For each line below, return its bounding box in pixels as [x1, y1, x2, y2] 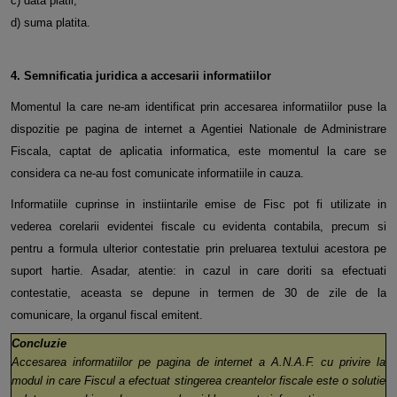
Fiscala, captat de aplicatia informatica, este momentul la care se [11, 144, 386, 159]
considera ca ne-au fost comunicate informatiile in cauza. [11, 167, 304, 181]
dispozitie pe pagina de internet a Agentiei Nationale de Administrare [11, 122, 386, 136]
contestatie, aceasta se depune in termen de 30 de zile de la [11, 286, 386, 300]
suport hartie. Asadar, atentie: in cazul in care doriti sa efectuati [11, 264, 386, 278]
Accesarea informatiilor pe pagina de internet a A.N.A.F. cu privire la [12, 355, 385, 370]
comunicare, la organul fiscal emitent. [11, 308, 203, 323]
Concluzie [12, 337, 66, 351]
